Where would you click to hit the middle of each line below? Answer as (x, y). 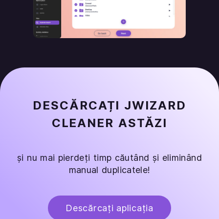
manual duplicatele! (109, 170)
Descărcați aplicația (109, 208)
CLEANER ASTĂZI (109, 123)
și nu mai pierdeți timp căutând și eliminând (109, 157)
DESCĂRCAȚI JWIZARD (109, 105)
